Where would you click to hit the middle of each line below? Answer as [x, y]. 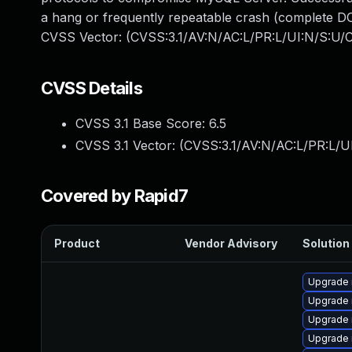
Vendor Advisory [231, 243]
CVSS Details [92, 88]
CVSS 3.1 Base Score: [142, 123]
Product [77, 243]
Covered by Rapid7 [115, 196]
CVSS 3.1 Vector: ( [130, 145]
